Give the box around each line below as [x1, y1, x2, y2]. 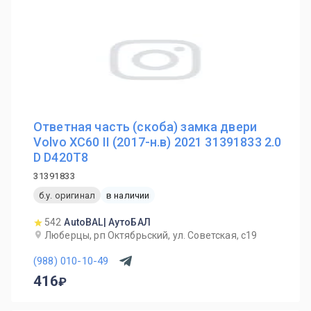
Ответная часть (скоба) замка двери [33, 119, 258, 134]
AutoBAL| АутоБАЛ [64, 217, 151, 228]
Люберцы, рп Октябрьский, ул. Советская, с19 [44, 230, 258, 241]
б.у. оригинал [39, 190, 95, 201]
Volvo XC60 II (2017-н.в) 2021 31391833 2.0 [33, 135, 282, 149]
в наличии [106, 190, 150, 201]
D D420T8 [33, 150, 89, 165]
